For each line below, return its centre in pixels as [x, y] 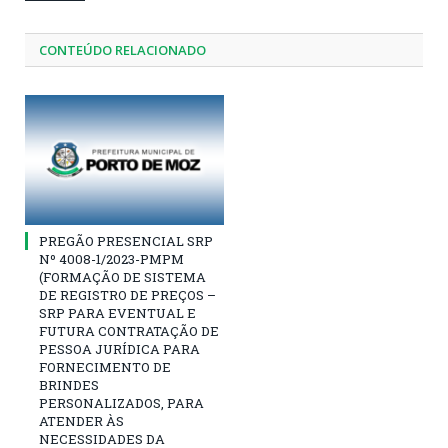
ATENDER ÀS [81, 421]
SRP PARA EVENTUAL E [117, 313]
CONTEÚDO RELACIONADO [122, 49]
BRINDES [69, 385]
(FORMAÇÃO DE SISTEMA [122, 277]
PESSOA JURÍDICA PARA [119, 349]
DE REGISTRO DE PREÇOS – [127, 295]
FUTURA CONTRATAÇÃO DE [129, 331]
